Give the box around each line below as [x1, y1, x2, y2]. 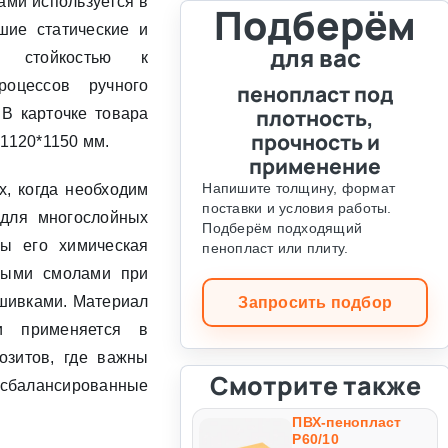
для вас [269, 40, 361, 74]
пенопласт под [236, 79, 394, 108]
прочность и [250, 127, 380, 156]
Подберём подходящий [202, 219, 363, 236]
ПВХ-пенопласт [292, 413, 402, 430]
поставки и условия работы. [202, 199, 392, 216]
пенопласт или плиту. [202, 239, 349, 256]
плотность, [256, 103, 375, 132]
